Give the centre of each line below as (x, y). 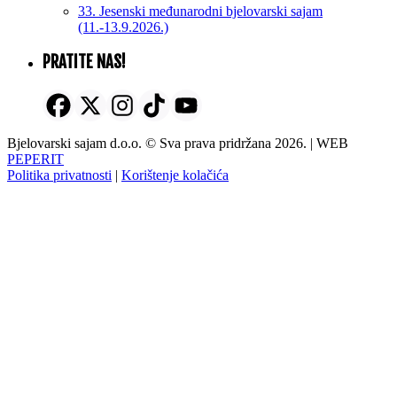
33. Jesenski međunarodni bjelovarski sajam (200, 11)
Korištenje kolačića (175, 175)
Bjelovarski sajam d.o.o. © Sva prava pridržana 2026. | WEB (178, 143)
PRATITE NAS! (84, 62)
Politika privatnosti (59, 175)
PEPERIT (35, 159)
